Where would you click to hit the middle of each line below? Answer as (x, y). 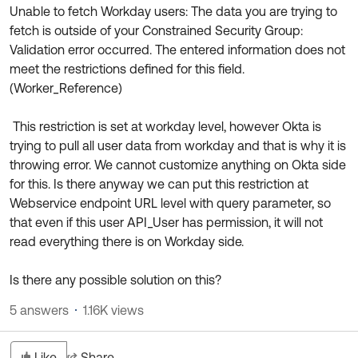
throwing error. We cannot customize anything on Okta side (178, 165)
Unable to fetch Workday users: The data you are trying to (173, 11)
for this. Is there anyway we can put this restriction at (159, 184)
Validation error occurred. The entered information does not (177, 50)
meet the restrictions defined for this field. (127, 69)
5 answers (39, 310)
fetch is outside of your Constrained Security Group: (156, 30)
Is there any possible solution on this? (115, 280)
